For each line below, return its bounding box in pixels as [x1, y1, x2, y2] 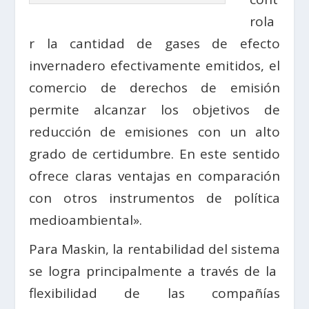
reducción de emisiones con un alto [29, 123, 280, 141]
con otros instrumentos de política [29, 189, 280, 208]
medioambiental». [29, 211, 143, 230]
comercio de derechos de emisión [29, 79, 280, 97]
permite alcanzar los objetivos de [29, 101, 280, 119]
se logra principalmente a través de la [29, 262, 280, 281]
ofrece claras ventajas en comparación [29, 167, 280, 186]
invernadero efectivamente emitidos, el [29, 57, 280, 75]
